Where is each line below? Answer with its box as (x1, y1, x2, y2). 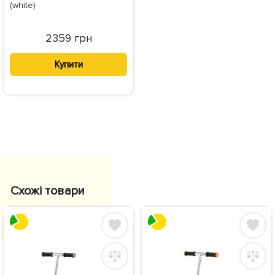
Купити (54, 58, 83, 70)
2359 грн (45, 31, 92, 45)
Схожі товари (10, 183, 85, 198)
